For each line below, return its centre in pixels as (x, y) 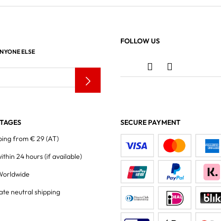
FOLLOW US (140, 41)
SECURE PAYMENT (150, 122)
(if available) (63, 156)
